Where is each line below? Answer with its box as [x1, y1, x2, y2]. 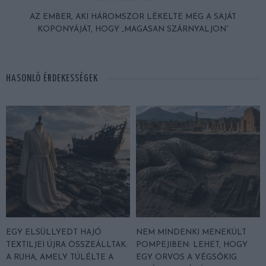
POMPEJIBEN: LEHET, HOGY [136, 240, 248, 249]
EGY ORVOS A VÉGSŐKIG [136, 253, 237, 261]
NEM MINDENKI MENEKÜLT [136, 228, 246, 236]
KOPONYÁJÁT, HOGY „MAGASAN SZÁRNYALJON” [37, 25, 229, 33]
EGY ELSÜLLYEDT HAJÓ [6, 228, 102, 236]
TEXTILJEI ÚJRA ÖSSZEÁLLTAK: [6, 240, 128, 249]
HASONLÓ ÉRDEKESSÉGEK [6, 73, 98, 84]
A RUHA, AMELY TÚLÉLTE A [6, 253, 113, 261]
